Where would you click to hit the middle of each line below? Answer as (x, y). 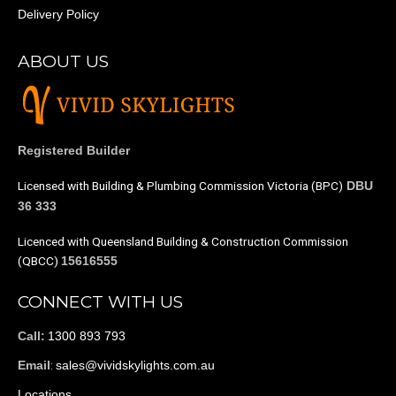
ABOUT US (63, 61)
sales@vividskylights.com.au (135, 365)
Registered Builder (74, 151)
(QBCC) (39, 261)
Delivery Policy (58, 14)
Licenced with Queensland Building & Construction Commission (183, 242)
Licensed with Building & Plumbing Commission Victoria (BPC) (180, 186)
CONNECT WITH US (100, 302)
